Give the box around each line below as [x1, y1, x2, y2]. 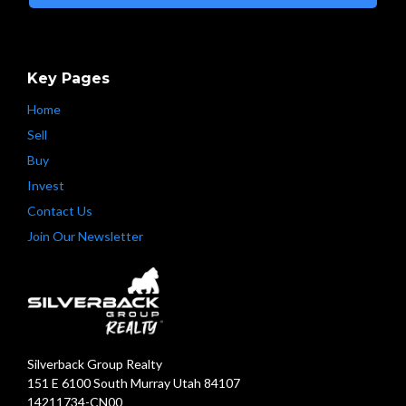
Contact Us [27, 202, 92, 218]
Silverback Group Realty [27, 355, 162, 372]
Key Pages [27, 69, 110, 87]
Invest [27, 177, 64, 193]
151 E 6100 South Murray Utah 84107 [27, 374, 240, 391]
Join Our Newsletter [27, 227, 143, 244]
